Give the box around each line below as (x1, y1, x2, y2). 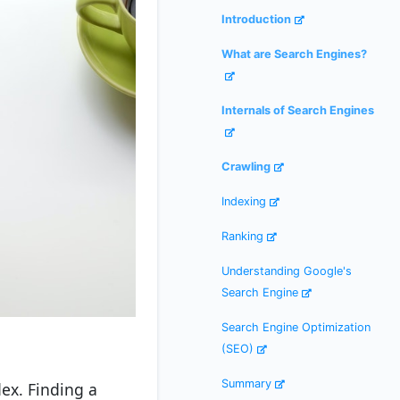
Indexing (221, 195, 266, 208)
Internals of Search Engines (221, 104, 374, 117)
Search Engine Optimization (221, 321, 371, 334)
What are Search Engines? (221, 47, 367, 61)
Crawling (221, 160, 271, 173)
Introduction (221, 12, 291, 26)
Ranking (221, 229, 263, 243)
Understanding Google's (221, 264, 352, 278)
